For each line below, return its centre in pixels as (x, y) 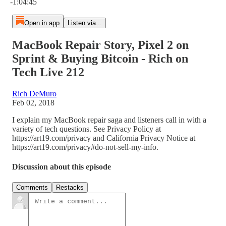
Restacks (70, 188)
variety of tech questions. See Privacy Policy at (87, 129)
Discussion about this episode (62, 167)
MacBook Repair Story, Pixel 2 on (100, 45)
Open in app (42, 23)
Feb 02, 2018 (33, 102)
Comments (32, 188)
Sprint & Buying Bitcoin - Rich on (100, 58)
